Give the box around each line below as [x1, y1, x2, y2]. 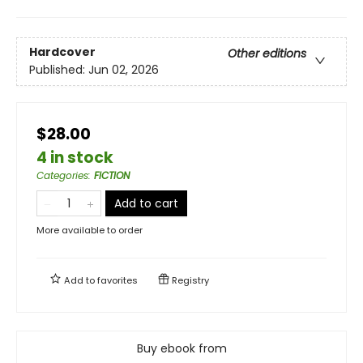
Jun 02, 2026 [88, 62, 159, 79]
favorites [97, 273, 138, 287]
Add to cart [114, 194, 178, 211]
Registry [169, 273, 209, 287]
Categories [36, 168, 88, 182]
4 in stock [36, 146, 113, 169]
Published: [29, 62, 88, 79]
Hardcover [29, 44, 96, 61]
